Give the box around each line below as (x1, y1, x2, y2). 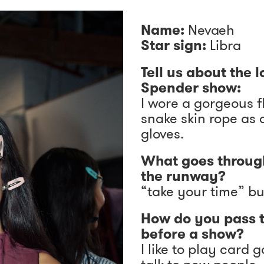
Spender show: (141, 78, 245, 98)
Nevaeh (184, 20, 235, 40)
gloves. (141, 124, 184, 144)
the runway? (141, 166, 229, 186)
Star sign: (141, 35, 206, 55)
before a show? (141, 224, 247, 244)
